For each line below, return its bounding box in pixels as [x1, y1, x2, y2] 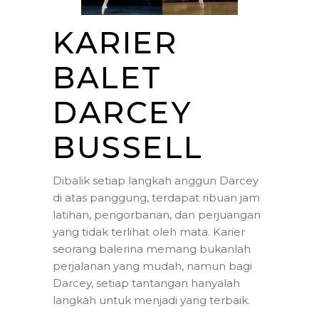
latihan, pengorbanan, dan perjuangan [53, 207, 261, 221]
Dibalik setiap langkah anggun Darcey [53, 173, 258, 187]
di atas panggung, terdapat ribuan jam [53, 190, 260, 204]
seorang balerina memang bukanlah [53, 241, 251, 256]
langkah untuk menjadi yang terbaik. [53, 293, 250, 307]
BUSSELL [53, 128, 204, 166]
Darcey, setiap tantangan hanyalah [53, 276, 240, 290]
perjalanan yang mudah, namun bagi [53, 258, 252, 273]
